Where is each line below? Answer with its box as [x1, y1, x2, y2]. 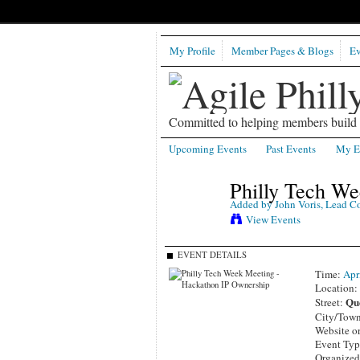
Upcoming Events [168, 141, 247, 156]
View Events [245, 212, 301, 227]
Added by [229, 197, 275, 211]
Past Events [266, 141, 317, 156]
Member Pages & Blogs [231, 43, 333, 59]
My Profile [169, 43, 215, 59]
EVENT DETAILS [177, 248, 247, 260]
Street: [315, 294, 346, 309]
